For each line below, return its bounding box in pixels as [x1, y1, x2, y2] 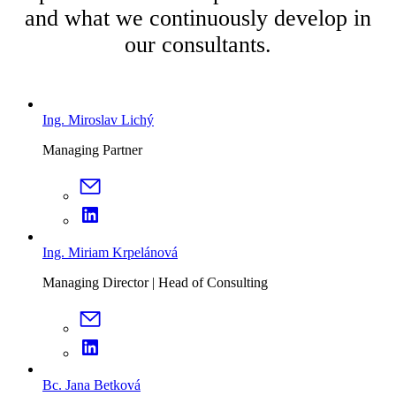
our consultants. [125, 32, 271, 58]
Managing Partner [42, 141, 142, 157]
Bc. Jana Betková [42, 377, 141, 392]
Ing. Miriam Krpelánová [42, 244, 178, 260]
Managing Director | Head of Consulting [42, 274, 268, 290]
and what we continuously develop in [25, 5, 371, 32]
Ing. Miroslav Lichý [42, 111, 154, 127]
